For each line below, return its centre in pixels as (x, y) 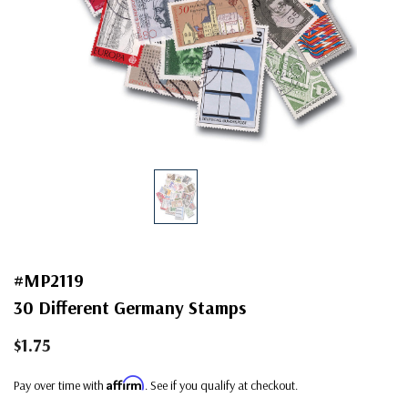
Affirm (126, 382)
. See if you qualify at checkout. (221, 385)
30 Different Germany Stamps (130, 307)
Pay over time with (60, 385)
